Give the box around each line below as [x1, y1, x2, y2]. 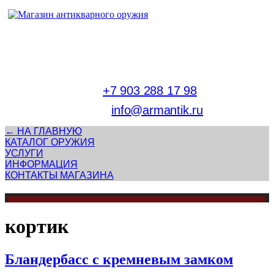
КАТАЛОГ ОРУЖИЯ [5, 137, 95, 147]
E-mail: [70, 103, 112, 117]
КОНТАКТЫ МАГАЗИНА [5, 170, 114, 180]
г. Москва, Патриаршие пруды [54, 55, 220, 68]
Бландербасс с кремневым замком [5, 251, 233, 267]
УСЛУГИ [5, 148, 43, 158]
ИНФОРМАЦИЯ [5, 159, 78, 169]
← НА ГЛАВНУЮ [5, 126, 82, 136]
